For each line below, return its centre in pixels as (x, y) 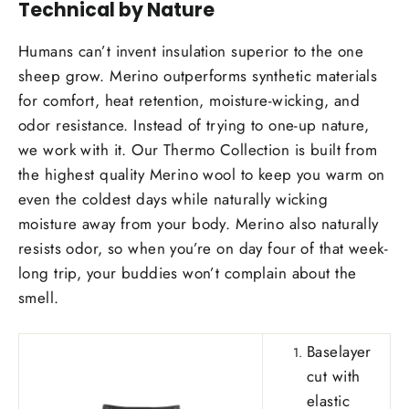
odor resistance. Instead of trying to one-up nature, (194, 126)
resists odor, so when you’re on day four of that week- (203, 249)
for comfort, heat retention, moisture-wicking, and (189, 101)
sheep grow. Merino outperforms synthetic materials (198, 76)
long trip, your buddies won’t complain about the (188, 273)
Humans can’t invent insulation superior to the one (191, 52)
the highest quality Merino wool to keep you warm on (202, 175)
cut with (334, 377)
